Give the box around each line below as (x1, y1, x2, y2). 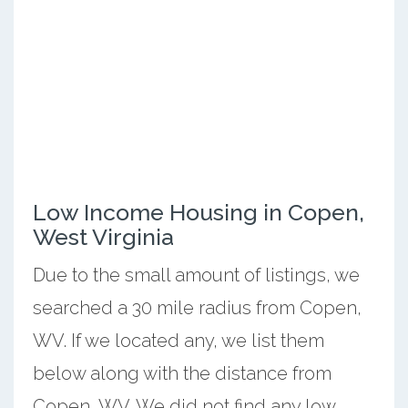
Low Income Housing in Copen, (32, 198, 364, 226)
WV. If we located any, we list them (32, 329, 324, 352)
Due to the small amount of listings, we (32, 263, 360, 286)
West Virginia (32, 222, 174, 250)
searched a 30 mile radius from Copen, (32, 296, 362, 319)
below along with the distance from (32, 362, 331, 384)
